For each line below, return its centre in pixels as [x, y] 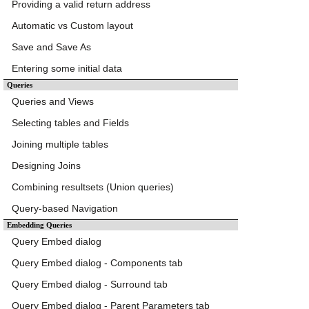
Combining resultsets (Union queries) [93, 187]
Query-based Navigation [65, 209]
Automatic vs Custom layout [72, 26]
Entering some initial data [67, 69]
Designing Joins [46, 166]
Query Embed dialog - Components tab [97, 263]
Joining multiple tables [60, 144]
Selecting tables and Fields [70, 123]
